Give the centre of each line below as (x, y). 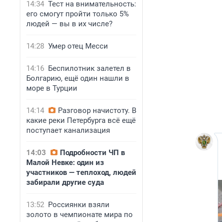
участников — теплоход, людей (81, 172)
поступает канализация (68, 130)
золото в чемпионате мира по (80, 215)
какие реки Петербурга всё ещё (81, 120)
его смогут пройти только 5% (78, 14)
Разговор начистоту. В (97, 111)
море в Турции (52, 88)
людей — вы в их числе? (69, 24)
